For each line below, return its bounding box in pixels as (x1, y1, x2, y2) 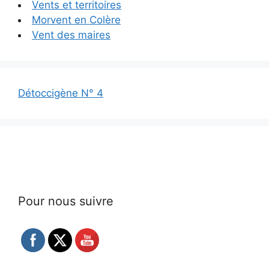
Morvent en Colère (32, 14, 121, 26)
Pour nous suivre (18, 194, 113, 209)
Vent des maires (32, 29, 110, 41)
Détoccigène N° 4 (18, 87, 103, 100)
